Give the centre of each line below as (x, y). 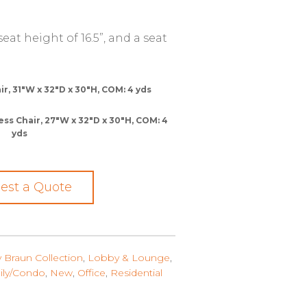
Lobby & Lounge (129, 258)
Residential (136, 273)
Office (91, 273)
